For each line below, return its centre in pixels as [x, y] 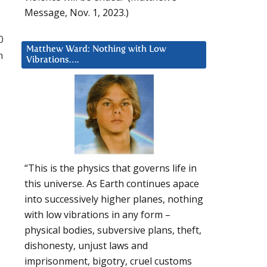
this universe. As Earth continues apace [112, 184]
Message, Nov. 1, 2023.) [77, 12]
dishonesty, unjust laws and [86, 246]
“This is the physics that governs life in [111, 168]
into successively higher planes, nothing [114, 199]
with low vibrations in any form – [97, 215]
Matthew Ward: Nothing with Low [96, 49]
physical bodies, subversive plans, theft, [113, 230]
